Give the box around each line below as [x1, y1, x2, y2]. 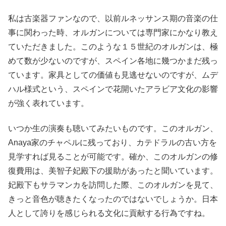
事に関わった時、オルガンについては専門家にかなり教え [8, 28, 218, 37]
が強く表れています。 [8, 98, 89, 107]
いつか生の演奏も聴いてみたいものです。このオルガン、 [8, 124, 218, 133]
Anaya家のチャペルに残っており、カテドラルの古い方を [8, 138, 217, 147]
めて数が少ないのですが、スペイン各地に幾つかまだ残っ [8, 56, 218, 65]
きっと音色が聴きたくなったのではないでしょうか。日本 [8, 195, 218, 204]
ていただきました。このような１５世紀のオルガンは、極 [8, 42, 218, 51]
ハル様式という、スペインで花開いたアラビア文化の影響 [8, 84, 218, 93]
